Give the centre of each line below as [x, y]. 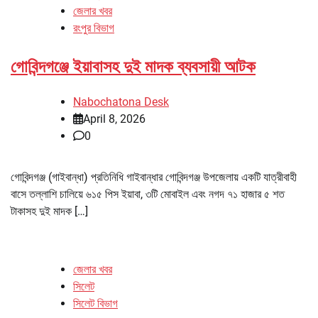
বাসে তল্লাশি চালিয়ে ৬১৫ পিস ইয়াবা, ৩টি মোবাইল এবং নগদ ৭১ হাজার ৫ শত [148, 194]
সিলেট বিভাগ [95, 303]
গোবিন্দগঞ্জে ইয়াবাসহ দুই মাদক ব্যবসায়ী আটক [133, 66]
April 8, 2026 [114, 119]
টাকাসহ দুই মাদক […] [49, 211]
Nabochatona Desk [121, 102]
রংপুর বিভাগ [94, 28]
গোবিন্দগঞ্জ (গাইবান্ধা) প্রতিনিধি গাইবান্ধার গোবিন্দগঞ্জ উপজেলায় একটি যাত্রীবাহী [154, 177]
